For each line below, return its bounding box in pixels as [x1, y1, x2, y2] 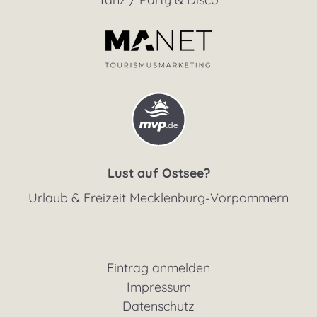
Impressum [126, 278, 191, 295]
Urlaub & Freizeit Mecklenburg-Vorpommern [28, 189, 289, 206]
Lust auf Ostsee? [107, 164, 210, 181]
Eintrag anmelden [107, 259, 210, 276]
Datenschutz [122, 297, 195, 314]
